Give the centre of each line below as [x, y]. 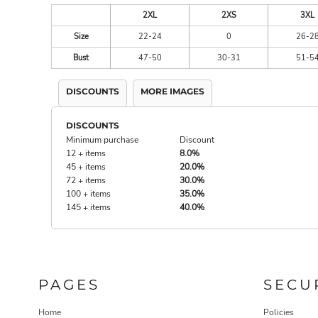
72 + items [86, 180]
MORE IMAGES [172, 91]
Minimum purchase [102, 140]
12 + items [86, 153]
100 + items [88, 194]
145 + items [88, 207]
